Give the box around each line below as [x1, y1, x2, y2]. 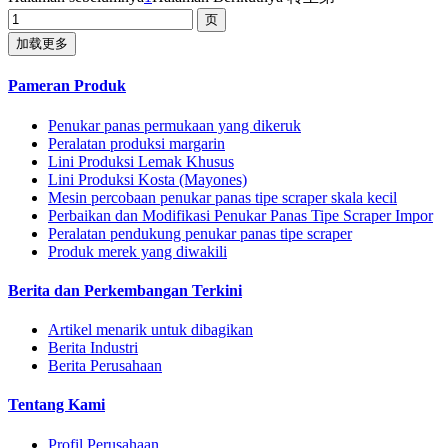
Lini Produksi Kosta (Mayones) [48, 170, 247, 188]
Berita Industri [48, 339, 138, 357]
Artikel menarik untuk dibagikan [48, 321, 253, 339]
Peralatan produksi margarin [48, 134, 225, 152]
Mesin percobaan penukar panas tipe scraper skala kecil [48, 188, 397, 206]
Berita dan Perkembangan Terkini [8, 281, 242, 299]
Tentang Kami [8, 396, 105, 414]
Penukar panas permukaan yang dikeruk [48, 116, 301, 134]
